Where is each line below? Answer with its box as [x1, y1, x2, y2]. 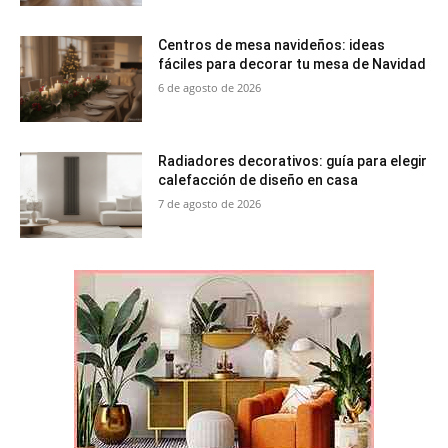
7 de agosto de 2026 [158, 196, 262, 212]
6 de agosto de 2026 [158, 80, 262, 96]
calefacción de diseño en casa [158, 172, 359, 189]
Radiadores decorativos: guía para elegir [158, 153, 428, 170]
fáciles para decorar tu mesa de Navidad [158, 56, 427, 73]
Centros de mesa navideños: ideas [158, 37, 386, 54]
